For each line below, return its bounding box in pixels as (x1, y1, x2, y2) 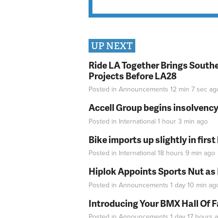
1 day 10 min (170, 181, 207, 189)
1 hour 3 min (158, 117, 195, 126)
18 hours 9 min (158, 149, 202, 158)
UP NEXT (91, 40, 133, 53)
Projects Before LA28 (89, 69, 177, 82)
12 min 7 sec (170, 85, 207, 94)
